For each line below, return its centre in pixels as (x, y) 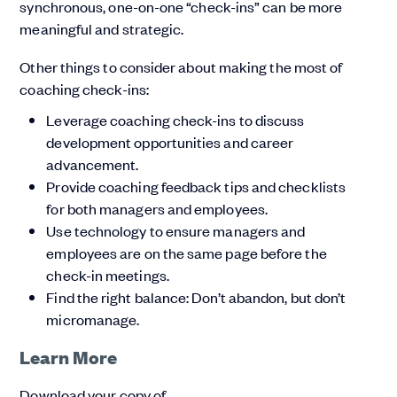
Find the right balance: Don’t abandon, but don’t (196, 296)
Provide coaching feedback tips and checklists (196, 186)
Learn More (69, 356)
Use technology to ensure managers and (176, 230)
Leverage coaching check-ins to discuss (175, 119)
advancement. (93, 163)
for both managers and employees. (157, 208)
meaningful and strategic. (102, 28)
